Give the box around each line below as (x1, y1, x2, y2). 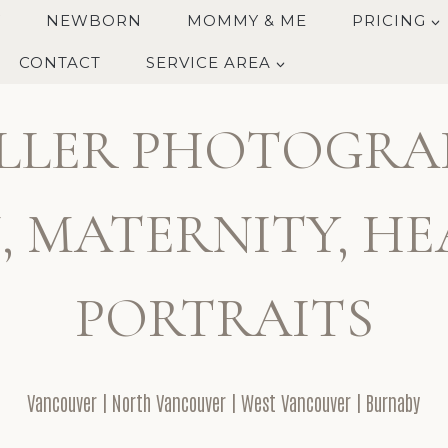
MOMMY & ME (186, 11, 307, 30)
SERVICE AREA (145, 53, 271, 72)
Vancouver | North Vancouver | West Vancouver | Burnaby (27, 389, 421, 415)
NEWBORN (45, 11, 142, 30)
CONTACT (18, 53, 101, 72)
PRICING (351, 11, 426, 30)
